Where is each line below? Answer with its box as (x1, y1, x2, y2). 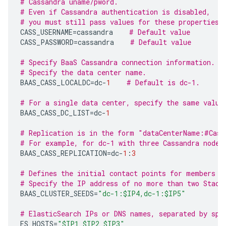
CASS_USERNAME (20, 27, 73, 37)
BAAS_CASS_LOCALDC (20, 78, 90, 87)
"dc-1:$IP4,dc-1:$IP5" (98, 189, 186, 198)
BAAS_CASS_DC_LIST (20, 108, 90, 118)
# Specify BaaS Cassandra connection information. (20, 58, 215, 67)
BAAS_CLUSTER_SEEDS (20, 189, 94, 198)
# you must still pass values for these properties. (20, 17, 223, 27)
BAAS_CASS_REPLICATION (20, 148, 107, 158)
